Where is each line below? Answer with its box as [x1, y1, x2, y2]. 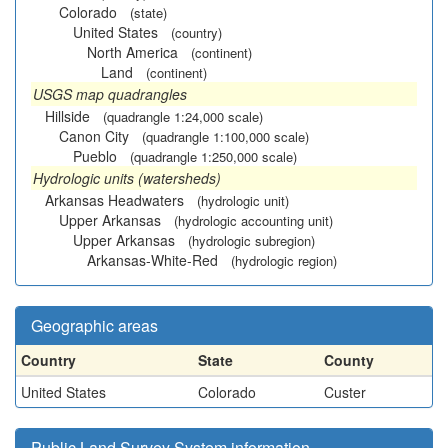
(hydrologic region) [231, 251, 337, 270]
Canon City [59, 126, 129, 146]
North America [87, 42, 178, 62]
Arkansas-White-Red [87, 250, 218, 270]
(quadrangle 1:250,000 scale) [130, 147, 297, 166]
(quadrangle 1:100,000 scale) [142, 127, 309, 146]
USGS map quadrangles [33, 84, 187, 104]
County [324, 350, 374, 370]
